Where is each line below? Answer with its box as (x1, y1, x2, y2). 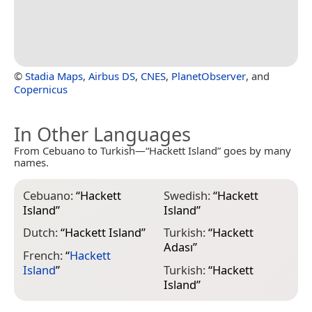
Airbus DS (88, 68, 135, 83)
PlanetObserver (171, 68, 246, 83)
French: (23, 247, 65, 263)
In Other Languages (14, 120, 191, 147)
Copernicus (14, 81, 68, 96)
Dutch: (23, 224, 61, 241)
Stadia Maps (25, 68, 83, 83)
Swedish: (163, 187, 213, 203)
